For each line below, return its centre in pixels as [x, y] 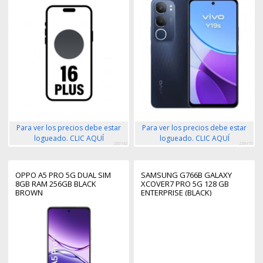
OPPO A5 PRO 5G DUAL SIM [63, 175]
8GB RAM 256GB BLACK [56, 183]
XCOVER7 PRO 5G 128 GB [185, 183]
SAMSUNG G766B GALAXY [186, 175]
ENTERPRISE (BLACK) [176, 192]
